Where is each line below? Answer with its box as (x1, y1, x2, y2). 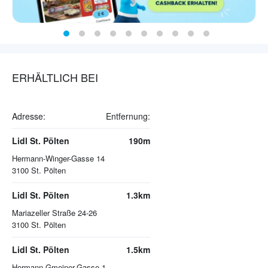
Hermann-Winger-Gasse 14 (12, 153, 105, 165)
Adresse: (12, 110, 45, 123)
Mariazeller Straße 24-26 (12, 207, 97, 219)
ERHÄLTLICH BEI (12, 69, 98, 86)
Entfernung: (106, 110, 150, 123)
